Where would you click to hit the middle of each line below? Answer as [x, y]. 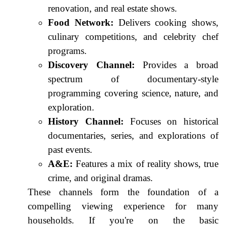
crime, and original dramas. [100, 178]
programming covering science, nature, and [133, 93]
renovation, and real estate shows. [112, 8]
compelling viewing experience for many [123, 206]
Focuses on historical [171, 121]
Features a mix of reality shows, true [146, 163]
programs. [67, 50]
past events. [70, 149]
